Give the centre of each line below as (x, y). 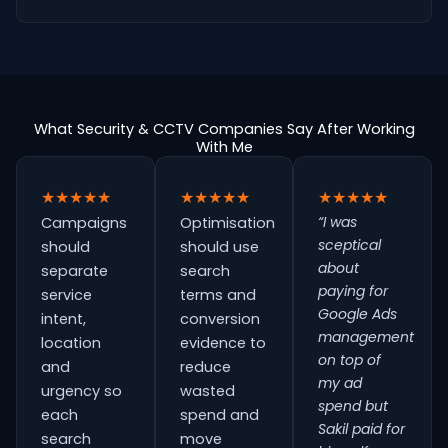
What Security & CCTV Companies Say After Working (224, 129)
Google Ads (358, 314)
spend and (219, 415)
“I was (338, 222)
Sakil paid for (362, 429)
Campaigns (84, 223)
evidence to (222, 343)
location (71, 343)
